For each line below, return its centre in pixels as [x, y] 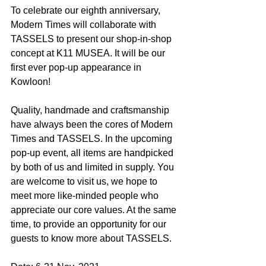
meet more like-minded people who [86, 196]
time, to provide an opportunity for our [90, 224]
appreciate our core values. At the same [95, 210]
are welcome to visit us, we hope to [85, 182]
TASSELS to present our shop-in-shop [92, 39]
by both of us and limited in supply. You [94, 167]
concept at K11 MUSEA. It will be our [89, 53]
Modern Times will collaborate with [85, 25]
